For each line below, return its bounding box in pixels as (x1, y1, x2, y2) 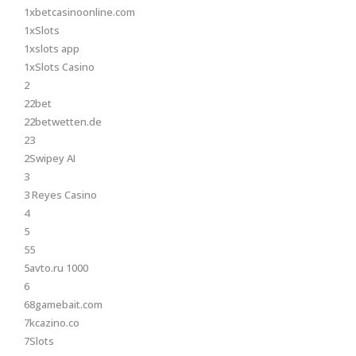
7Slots (24, 334, 54, 348)
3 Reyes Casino (24, 188, 97, 202)
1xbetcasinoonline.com (24, 5, 135, 19)
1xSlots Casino (24, 60, 95, 74)
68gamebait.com (24, 297, 103, 311)
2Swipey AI (24, 151, 75, 165)
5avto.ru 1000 (24, 261, 88, 275)
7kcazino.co (24, 315, 79, 330)
